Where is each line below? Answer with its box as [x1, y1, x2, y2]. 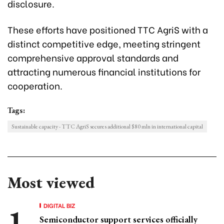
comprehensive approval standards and [7, 50, 178, 64]
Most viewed [7, 172, 94, 193]
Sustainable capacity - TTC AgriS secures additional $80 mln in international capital [11, 122, 203, 131]
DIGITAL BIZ [43, 201, 75, 210]
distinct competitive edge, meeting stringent [7, 36, 200, 50]
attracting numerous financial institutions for [7, 64, 200, 78]
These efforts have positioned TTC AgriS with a [7, 22, 208, 36]
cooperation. [7, 78, 62, 92]
